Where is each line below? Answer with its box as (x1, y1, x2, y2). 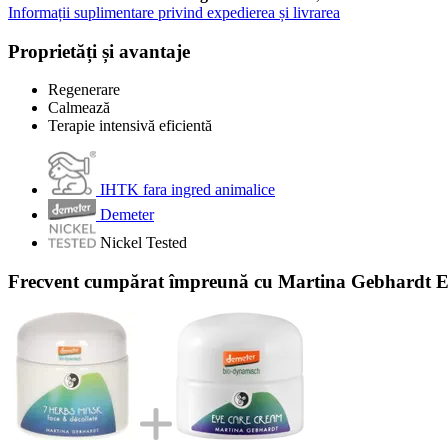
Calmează (48, 99, 110, 117)
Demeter (100, 206, 154, 224)
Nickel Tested (100, 234, 187, 252)
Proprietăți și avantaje (8, 40, 190, 62)
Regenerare (48, 81, 120, 99)
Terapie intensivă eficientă (48, 117, 212, 135)
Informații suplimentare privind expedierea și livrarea (8, 3, 340, 21)
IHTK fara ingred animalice (100, 181, 275, 199)
